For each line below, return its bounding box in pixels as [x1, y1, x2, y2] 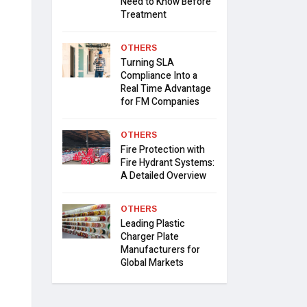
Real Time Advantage [121, 82, 211, 97]
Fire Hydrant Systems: [121, 156, 214, 171]
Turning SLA [121, 56, 174, 71]
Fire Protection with [121, 143, 205, 158]
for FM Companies [121, 95, 199, 110]
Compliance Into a [121, 69, 197, 84]
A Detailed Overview [121, 169, 206, 184]
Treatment [121, 8, 167, 23]
